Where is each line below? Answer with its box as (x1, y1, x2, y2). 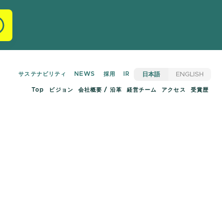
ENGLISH (176, 71, 204, 77)
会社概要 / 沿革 (78, 87, 122, 93)
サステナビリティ (18, 71, 67, 77)
